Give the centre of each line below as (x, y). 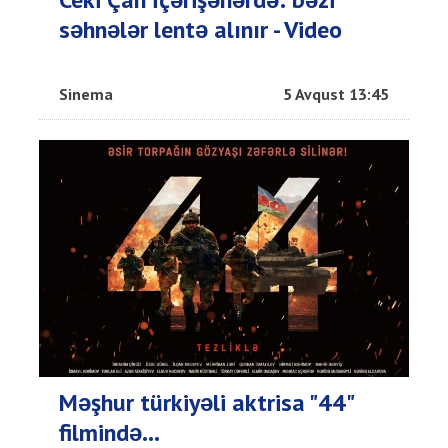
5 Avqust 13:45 (336, 94)
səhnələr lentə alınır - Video (200, 30)
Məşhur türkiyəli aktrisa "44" (206, 403)
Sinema (86, 94)
